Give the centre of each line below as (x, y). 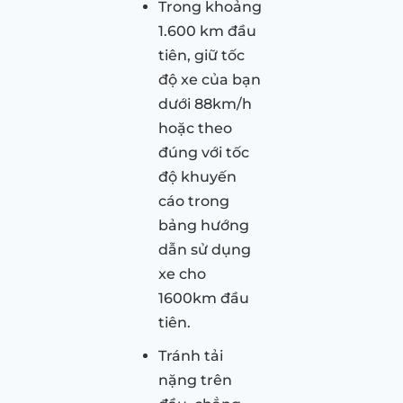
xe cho (182, 273)
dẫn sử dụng (205, 249)
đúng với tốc (204, 152)
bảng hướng (204, 225)
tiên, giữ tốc (201, 55)
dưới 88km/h (205, 103)
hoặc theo (195, 128)
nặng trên (195, 380)
